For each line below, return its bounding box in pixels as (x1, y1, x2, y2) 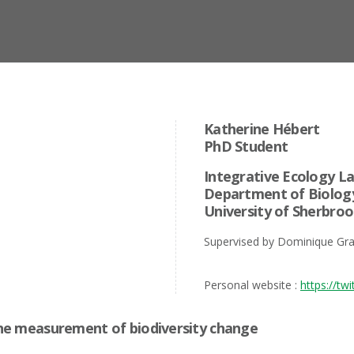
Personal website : (204, 277, 300, 292)
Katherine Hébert (204, 119, 320, 138)
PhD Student (204, 136, 288, 156)
